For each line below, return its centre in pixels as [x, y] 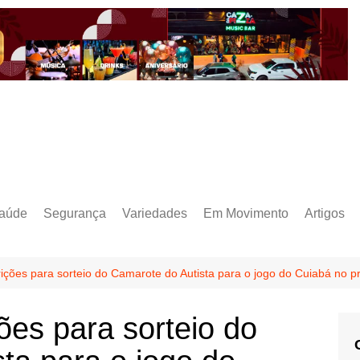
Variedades [155, 213]
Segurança [75, 213]
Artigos [325, 213]
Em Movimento [246, 213]
